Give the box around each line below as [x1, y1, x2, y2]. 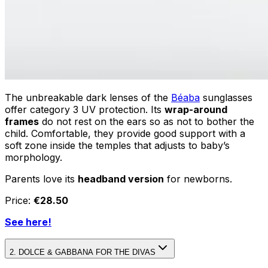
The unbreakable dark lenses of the [5, 91, 171, 103]
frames [5, 115, 39, 127]
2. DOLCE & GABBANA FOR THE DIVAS [10, 248, 156, 257]
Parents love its [5, 172, 78, 185]
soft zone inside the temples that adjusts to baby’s [5, 139, 230, 151]
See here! [5, 215, 51, 228]
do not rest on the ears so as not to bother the [39, 115, 254, 127]
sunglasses [200, 91, 252, 103]
